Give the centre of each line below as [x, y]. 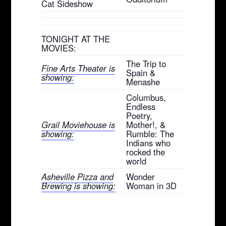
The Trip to [146, 63]
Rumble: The [150, 133]
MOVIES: [59, 48]
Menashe [143, 81]
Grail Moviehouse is [78, 124]
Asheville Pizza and [78, 176]
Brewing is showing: [79, 185]
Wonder [141, 176]
